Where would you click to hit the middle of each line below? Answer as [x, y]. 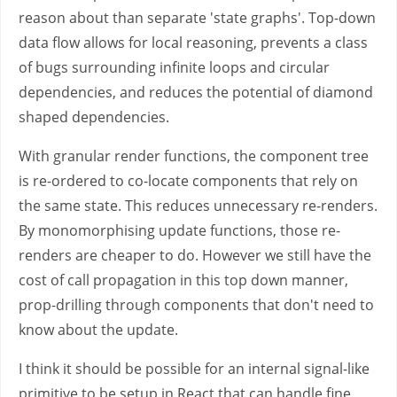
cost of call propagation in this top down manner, [183, 280]
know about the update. [98, 330]
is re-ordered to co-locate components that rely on [188, 181]
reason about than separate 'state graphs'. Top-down [197, 18]
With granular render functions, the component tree [194, 156]
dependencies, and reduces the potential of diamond [196, 92]
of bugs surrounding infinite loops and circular [174, 67]
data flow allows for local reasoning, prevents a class [193, 43]
